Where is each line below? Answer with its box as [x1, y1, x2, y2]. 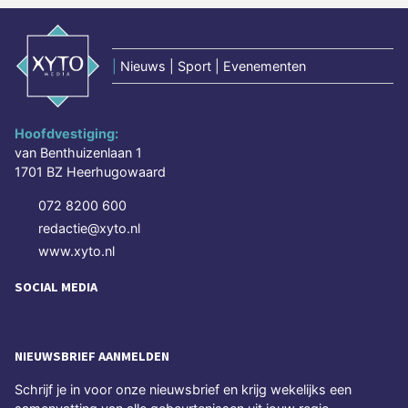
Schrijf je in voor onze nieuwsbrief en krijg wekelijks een [15, 382, 352, 398]
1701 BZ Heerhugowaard [15, 164, 166, 180]
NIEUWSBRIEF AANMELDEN [15, 348, 169, 365]
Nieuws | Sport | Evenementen [120, 58, 306, 75]
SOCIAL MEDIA [15, 279, 97, 296]
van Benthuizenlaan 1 [15, 145, 142, 161]
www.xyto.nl [38, 243, 115, 260]
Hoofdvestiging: [15, 126, 118, 142]
